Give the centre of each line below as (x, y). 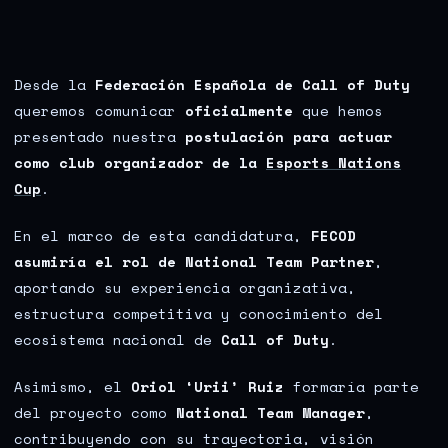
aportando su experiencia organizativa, (185, 288)
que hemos (338, 110)
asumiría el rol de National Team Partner (194, 262)
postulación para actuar (288, 136)
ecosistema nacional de (117, 340)
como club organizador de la (140, 162)
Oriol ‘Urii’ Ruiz (207, 387)
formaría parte (351, 387)
